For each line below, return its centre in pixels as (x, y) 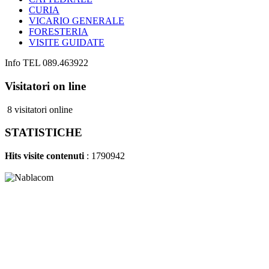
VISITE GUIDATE (67, 43)
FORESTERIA (59, 32)
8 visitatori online (39, 109)
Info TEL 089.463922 (47, 63)
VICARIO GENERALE (77, 21)
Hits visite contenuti (44, 156)
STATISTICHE (44, 133)
